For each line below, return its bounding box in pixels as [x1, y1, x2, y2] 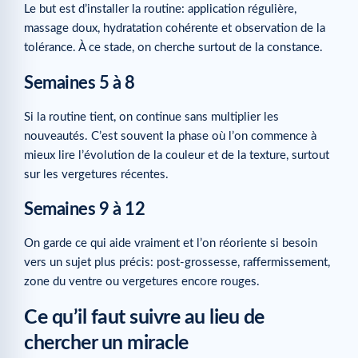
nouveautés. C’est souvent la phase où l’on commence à [24, 129, 316, 142]
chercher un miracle [24, 333, 189, 354]
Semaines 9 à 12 [24, 200, 145, 218]
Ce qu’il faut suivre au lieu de [24, 308, 265, 328]
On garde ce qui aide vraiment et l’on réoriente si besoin [24, 237, 317, 249]
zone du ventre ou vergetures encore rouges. [24, 275, 260, 288]
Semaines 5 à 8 [24, 74, 135, 92]
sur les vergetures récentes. [24, 168, 169, 181]
